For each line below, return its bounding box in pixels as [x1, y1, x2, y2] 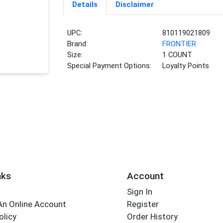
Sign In [126, 187, 152, 197]
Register [126, 199, 159, 210]
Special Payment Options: [67, 61, 152, 71]
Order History [126, 212, 178, 222]
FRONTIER [162, 39, 197, 49]
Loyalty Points [162, 61, 210, 71]
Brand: [67, 39, 88, 49]
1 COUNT [162, 50, 193, 60]
